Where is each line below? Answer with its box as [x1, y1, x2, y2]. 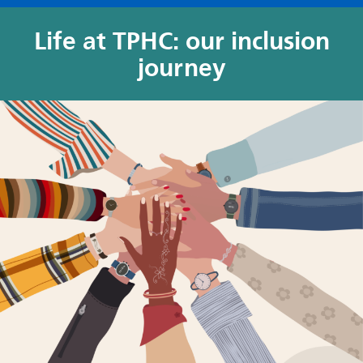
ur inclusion [199, 26, 330, 55]
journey [137, 53, 226, 82]
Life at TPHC [33, 26, 173, 55]
